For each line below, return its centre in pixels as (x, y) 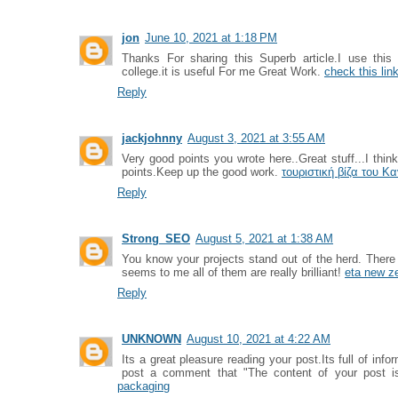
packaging (143, 386)
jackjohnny (152, 138)
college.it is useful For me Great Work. (223, 72)
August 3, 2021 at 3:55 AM (256, 138)
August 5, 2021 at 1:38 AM (264, 239)
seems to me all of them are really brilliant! (233, 272)
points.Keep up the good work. (202, 172)
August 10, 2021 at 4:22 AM (259, 339)
